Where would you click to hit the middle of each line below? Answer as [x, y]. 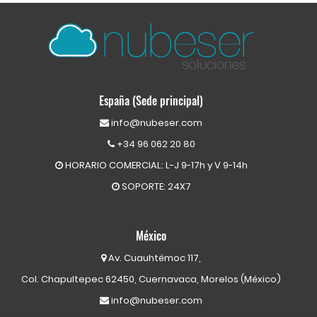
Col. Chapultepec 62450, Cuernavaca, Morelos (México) [151, 279]
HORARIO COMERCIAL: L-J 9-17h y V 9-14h [155, 166]
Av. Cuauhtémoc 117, [154, 258]
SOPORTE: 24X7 [155, 187]
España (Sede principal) [151, 101]
